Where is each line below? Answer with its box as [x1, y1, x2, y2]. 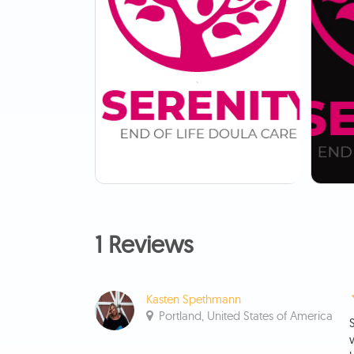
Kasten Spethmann [145, 292, 241, 307]
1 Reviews [94, 229, 194, 260]
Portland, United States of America [158, 308, 333, 324]
